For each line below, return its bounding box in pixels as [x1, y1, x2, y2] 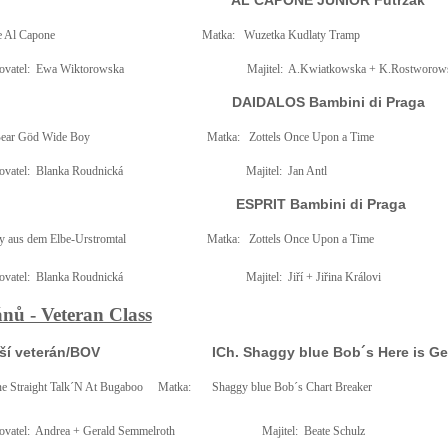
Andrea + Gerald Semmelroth [34, 424, 175, 438]
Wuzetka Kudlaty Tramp [243, 28, 360, 42]
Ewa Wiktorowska [35, 62, 124, 76]
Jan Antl [287, 164, 327, 178]
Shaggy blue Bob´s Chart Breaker [211, 380, 372, 394]
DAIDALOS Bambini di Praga [231, 94, 425, 110]
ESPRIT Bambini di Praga [235, 196, 406, 212]
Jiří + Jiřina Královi [287, 270, 381, 284]
